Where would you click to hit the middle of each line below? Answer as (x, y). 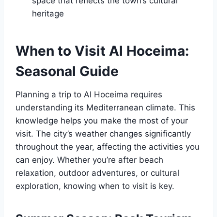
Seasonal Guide (67, 71)
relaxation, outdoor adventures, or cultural (97, 173)
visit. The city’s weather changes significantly (103, 134)
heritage (48, 14)
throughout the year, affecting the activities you (108, 147)
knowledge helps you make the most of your (102, 121)
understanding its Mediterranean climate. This (105, 108)
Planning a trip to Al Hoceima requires (89, 95)
